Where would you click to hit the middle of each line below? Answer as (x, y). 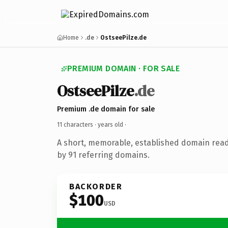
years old (110, 124)
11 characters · (77, 124)
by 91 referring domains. (103, 155)
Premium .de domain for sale (106, 109)
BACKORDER (96, 186)
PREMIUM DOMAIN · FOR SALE (123, 68)
